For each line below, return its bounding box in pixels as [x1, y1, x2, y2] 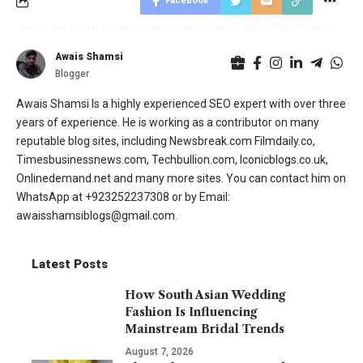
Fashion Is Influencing [125, 305, 257, 319]
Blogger [55, 68, 89, 79]
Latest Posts [32, 257, 108, 271]
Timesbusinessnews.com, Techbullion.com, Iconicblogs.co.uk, [16, 153, 328, 166]
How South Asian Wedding [125, 288, 285, 302]
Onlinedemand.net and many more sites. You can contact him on [16, 172, 346, 185]
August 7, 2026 [125, 346, 194, 357]
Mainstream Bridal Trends [125, 322, 288, 336]
